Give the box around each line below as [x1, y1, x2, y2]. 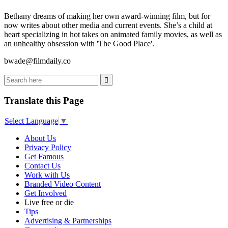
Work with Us [24, 170, 70, 180]
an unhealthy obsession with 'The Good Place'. [4, 39, 154, 48]
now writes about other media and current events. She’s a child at [4, 20, 212, 30]
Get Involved [24, 189, 67, 198]
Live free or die [24, 198, 74, 207]
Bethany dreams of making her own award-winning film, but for [4, 11, 210, 20]
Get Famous [24, 152, 64, 161]
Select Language [5, 117, 58, 126]
